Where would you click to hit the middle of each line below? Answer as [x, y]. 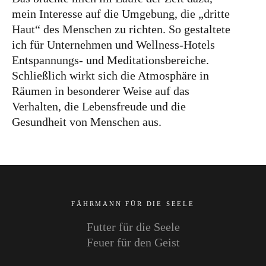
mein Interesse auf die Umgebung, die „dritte [121, 14]
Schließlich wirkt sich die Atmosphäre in [110, 76]
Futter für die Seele [133, 227]
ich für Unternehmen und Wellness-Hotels [113, 45]
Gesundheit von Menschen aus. [87, 122]
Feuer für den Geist [133, 243]
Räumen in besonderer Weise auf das [101, 91]
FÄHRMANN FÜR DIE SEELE [133, 204]
